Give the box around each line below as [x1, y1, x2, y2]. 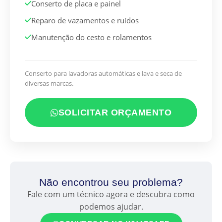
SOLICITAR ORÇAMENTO [58, 108, 171, 118]
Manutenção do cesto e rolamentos [31, 32, 152, 43]
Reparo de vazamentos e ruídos [31, 15, 139, 26]
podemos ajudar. [79, 201, 143, 213]
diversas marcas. [25, 79, 73, 88]
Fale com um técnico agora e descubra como [27, 189, 195, 200]
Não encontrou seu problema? [39, 176, 183, 188]
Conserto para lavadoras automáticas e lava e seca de [25, 69, 182, 78]
